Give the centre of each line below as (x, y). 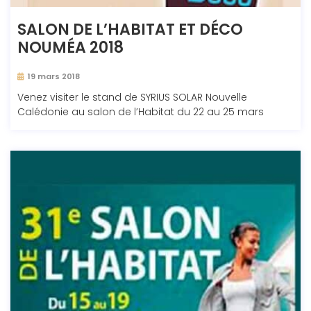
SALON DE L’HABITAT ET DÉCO (130, 30)
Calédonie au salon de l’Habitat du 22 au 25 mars (141, 112)
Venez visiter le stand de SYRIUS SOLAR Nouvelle (132, 98)
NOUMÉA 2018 (70, 48)
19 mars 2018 (54, 77)
